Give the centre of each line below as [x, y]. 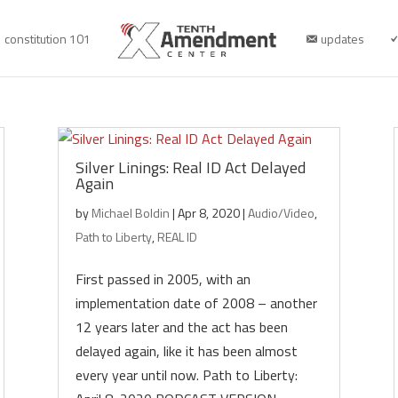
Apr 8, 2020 [208, 213]
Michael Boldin [130, 213]
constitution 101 [48, 39]
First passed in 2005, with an [163, 279]
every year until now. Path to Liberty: [186, 375]
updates [343, 39]
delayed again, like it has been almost [186, 351]
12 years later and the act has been [181, 327]
